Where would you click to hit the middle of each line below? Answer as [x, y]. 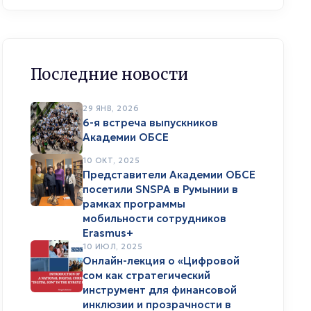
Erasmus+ [108, 233]
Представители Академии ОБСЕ [169, 174]
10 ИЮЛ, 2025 [112, 246]
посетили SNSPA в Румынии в [160, 189]
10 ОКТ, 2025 [111, 160]
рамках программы [134, 203]
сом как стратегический [146, 275]
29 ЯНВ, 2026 [111, 108]
